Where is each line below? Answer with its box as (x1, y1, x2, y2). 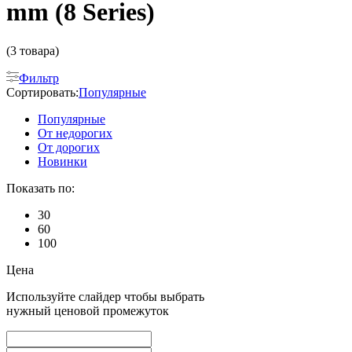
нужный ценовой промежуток (6, 303, 169, 317)
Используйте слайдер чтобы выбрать (6, 289, 204, 303)
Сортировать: (6, 85, 79, 99)
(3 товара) (6, 43, 59, 57)
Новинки (38, 154, 87, 168)
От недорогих (38, 126, 112, 140)
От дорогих (38, 140, 100, 154)
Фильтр (19, 71, 59, 85)
